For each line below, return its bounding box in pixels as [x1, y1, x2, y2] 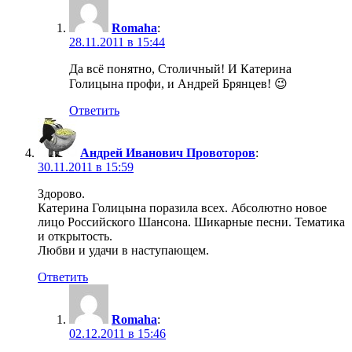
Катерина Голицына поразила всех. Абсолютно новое [38, 200, 327, 214]
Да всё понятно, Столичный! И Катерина [69, 61, 291, 75]
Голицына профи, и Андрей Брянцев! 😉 [69, 76, 288, 90]
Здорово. [38, 186, 85, 200]
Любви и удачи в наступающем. [38, 243, 209, 257]
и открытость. [38, 229, 112, 243]
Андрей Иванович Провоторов [80, 145, 255, 159]
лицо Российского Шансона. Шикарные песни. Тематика [38, 214, 345, 229]
